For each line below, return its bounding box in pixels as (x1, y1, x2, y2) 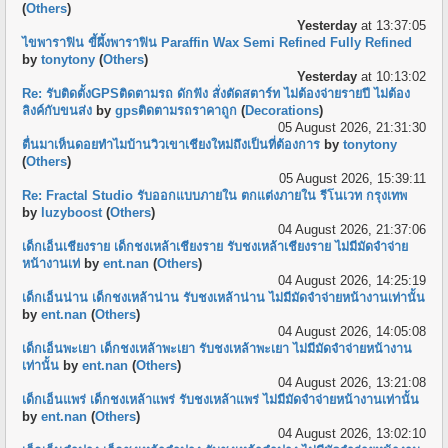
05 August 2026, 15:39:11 (278, 172, 426, 187)
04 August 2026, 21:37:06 (277, 223, 426, 238)
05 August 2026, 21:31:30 (277, 121, 426, 136)
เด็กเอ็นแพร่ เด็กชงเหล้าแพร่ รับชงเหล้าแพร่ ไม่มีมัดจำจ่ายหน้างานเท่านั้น (22, 393, 420, 408)
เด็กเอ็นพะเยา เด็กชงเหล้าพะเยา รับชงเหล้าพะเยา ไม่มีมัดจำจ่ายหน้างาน (22, 342, 413, 357)
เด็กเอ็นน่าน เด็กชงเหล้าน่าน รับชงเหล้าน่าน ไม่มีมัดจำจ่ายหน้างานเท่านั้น (22, 291, 426, 306)
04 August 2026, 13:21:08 (277, 376, 426, 391)
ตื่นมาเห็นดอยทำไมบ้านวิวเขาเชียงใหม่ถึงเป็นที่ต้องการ (22, 138, 321, 153)
